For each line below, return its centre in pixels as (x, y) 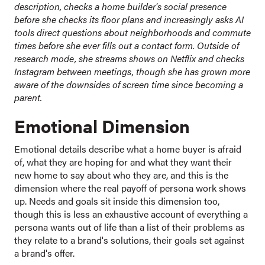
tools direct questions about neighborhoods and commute (132, 33)
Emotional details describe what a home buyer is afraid (128, 149)
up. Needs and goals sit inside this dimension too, (117, 201)
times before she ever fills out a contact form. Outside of (127, 46)
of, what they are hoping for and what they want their (123, 162)
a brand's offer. (44, 253)
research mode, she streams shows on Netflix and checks (129, 59)
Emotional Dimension (102, 126)
